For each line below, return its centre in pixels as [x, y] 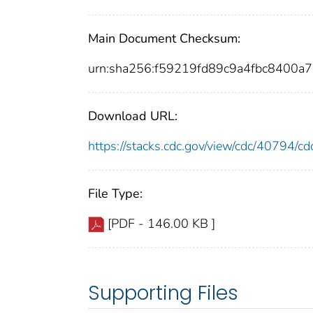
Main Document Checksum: [164, 39]
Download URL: [133, 116]
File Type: [115, 194]
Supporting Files [163, 293]
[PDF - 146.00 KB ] [161, 224]
